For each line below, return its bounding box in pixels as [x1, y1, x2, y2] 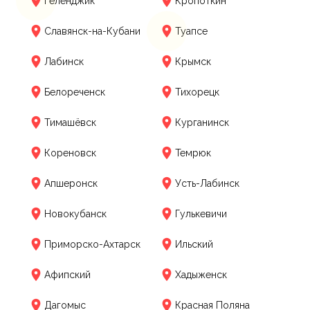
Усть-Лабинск [175, 177, 239, 189]
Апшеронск [44, 177, 98, 189]
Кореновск [44, 147, 96, 158]
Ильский [175, 238, 213, 250]
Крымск [175, 55, 211, 67]
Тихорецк [175, 86, 219, 98]
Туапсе [175, 25, 208, 37]
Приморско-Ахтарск [44, 238, 140, 250]
